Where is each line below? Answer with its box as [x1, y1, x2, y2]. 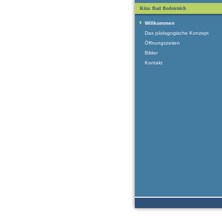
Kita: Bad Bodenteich [140, 5, 186, 11]
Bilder [145, 50, 158, 55]
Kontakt [145, 60, 163, 65]
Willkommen [145, 20, 174, 26]
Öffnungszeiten [145, 40, 180, 46]
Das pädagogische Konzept [145, 30, 209, 36]
